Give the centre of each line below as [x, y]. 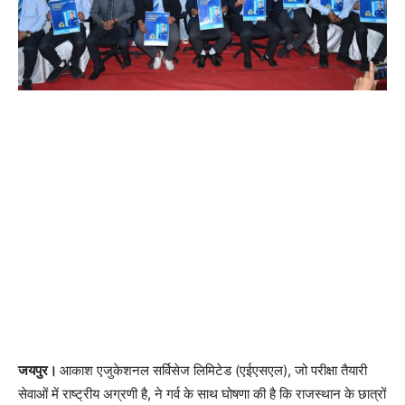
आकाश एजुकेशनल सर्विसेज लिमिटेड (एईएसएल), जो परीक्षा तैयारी [213, 370]
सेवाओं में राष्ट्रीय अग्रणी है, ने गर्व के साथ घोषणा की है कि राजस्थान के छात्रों [202, 393]
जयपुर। [39, 370]
